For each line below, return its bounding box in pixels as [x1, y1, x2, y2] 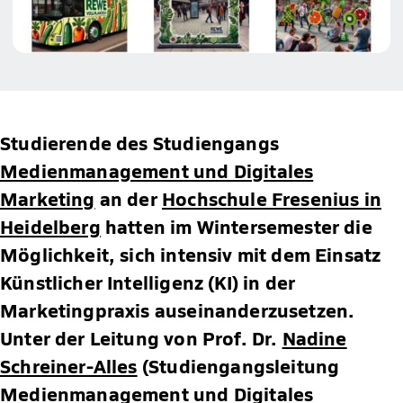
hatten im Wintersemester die [100, 211, 372, 239]
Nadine [282, 323, 347, 351]
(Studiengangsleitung [137, 351, 340, 379]
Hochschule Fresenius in [161, 184, 382, 211]
